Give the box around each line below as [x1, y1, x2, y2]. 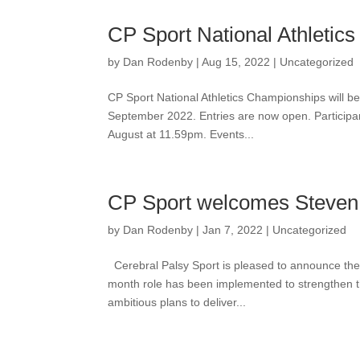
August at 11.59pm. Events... [108, 128, 255, 141]
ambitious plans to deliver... [108, 296, 247, 309]
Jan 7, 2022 [202, 223, 264, 236]
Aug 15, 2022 [202, 55, 271, 68]
